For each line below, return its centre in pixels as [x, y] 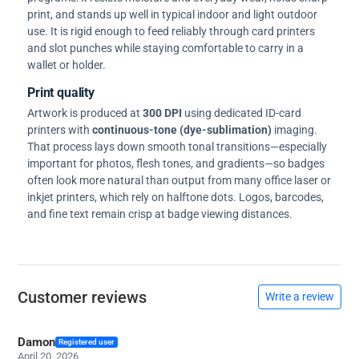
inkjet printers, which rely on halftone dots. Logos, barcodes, [175, 198]
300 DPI [162, 113]
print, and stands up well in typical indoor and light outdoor [172, 15]
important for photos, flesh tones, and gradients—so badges [176, 164]
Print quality [61, 92]
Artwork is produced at [85, 113]
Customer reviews [82, 297]
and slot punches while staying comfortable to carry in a [165, 48]
